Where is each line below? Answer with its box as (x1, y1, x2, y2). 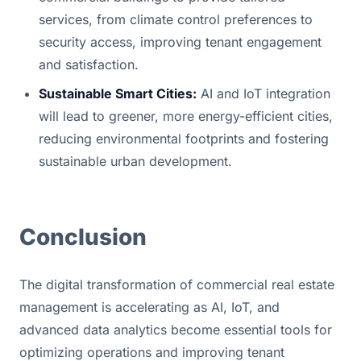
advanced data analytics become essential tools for (19, 321, 332, 338)
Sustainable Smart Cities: (39, 85, 197, 102)
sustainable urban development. (39, 152, 232, 169)
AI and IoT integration (197, 85, 330, 102)
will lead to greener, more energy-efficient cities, (39, 107, 333, 124)
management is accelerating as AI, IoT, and (19, 298, 280, 315)
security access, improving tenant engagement (39, 33, 322, 50)
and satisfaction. (39, 56, 139, 73)
